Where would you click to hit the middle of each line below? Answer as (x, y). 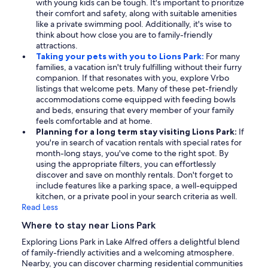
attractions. (57, 46)
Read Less (40, 207)
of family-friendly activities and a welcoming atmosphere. (128, 253)
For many (222, 57)
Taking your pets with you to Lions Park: (120, 57)
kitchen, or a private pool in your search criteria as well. (137, 197)
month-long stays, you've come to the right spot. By (132, 153)
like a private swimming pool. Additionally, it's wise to (134, 24)
